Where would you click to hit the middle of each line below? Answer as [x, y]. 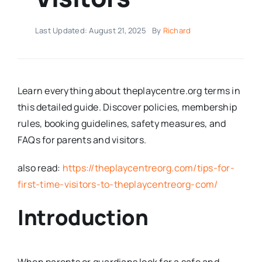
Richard [177, 30]
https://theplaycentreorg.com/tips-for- [148, 168]
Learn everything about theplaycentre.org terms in [129, 90]
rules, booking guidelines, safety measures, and [122, 123]
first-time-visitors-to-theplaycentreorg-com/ [118, 184]
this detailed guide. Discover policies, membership [127, 107]
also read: [40, 168]
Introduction [83, 217]
